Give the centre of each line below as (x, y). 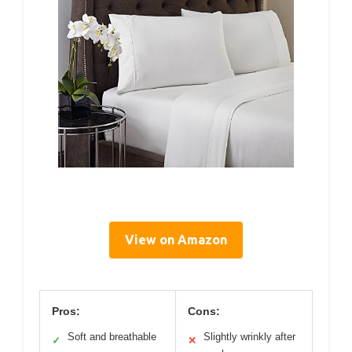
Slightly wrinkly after (249, 337)
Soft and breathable (112, 337)
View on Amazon (176, 240)
